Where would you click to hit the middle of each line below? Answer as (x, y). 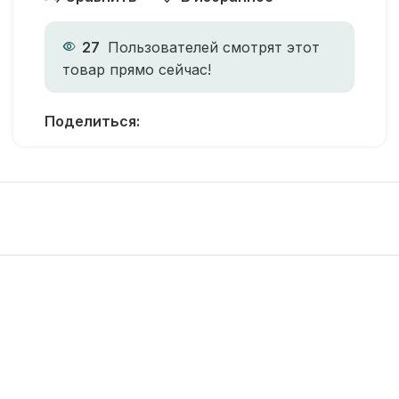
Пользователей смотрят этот (214, 47)
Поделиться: (92, 121)
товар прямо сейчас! (137, 69)
